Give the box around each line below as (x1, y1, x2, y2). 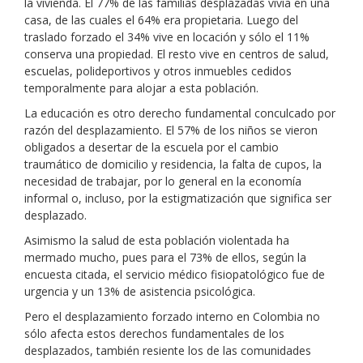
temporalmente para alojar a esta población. (24, 80, 258, 96)
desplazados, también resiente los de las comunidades (24, 343, 311, 358)
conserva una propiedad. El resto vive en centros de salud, (24, 46, 329, 62)
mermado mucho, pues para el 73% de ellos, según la (24, 250, 306, 265)
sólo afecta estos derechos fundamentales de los (24, 326, 284, 341)
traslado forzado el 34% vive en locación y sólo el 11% (24, 29, 310, 45)
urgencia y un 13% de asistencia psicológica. (24, 284, 255, 299)
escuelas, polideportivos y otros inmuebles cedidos (24, 63, 292, 79)
